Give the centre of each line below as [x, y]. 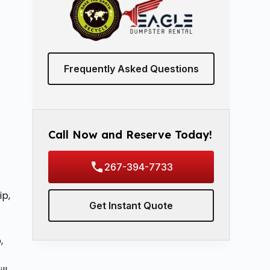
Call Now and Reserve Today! [130, 135]
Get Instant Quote [131, 206]
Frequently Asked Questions [131, 69]
